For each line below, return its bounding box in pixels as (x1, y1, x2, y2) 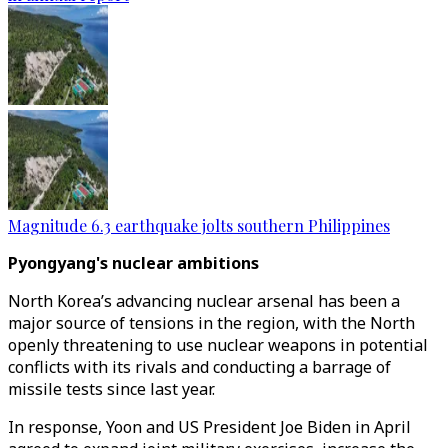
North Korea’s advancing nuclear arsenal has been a (8, 290, 400, 312)
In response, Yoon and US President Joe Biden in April (8, 416, 411, 438)
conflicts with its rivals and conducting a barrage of (8, 356, 391, 378)
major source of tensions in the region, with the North (8, 312, 415, 334)
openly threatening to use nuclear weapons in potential (8, 334, 428, 356)
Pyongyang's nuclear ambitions (8, 252, 259, 274)
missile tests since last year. (8, 378, 215, 400)
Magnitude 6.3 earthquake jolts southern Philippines (8, 215, 390, 236)
